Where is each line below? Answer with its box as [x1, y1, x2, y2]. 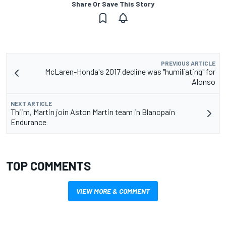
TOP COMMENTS [6, 158, 91, 174]
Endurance [11, 117, 46, 127]
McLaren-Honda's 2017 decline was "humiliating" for [45, 67, 215, 77]
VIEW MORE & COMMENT [76, 187, 150, 196]
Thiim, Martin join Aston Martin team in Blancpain [11, 107, 175, 117]
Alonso [192, 77, 215, 87]
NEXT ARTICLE [11, 100, 52, 107]
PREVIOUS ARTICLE [161, 60, 215, 67]
